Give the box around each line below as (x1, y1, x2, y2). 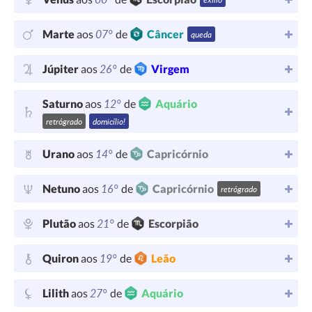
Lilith (42, 286, 71, 299)
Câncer (147, 27, 184, 40)
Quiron (42, 251, 81, 265)
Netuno (42, 182, 82, 195)
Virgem (151, 62, 189, 75)
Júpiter (42, 62, 81, 75)
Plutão (42, 217, 78, 230)
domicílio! (93, 116, 125, 127)
